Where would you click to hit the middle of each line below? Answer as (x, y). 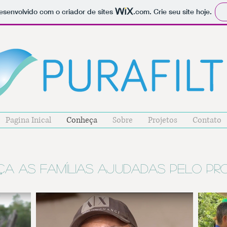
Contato (207, 120)
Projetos (163, 120)
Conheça (82, 120)
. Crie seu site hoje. (181, 12)
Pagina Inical (28, 120)
